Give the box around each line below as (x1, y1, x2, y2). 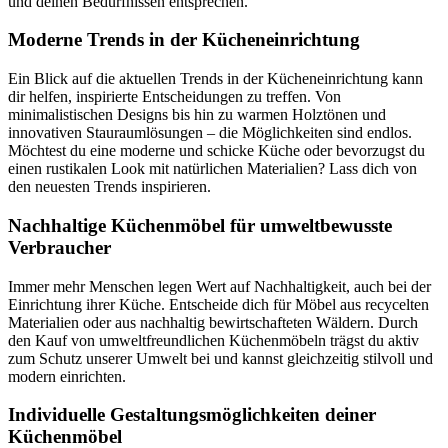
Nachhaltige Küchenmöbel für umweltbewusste (8, 214, 392, 236)
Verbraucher (8, 236, 111, 258)
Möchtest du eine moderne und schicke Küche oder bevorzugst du (8, 142, 425, 160)
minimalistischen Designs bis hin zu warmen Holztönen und (8, 106, 386, 124)
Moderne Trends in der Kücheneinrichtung (8, 29, 360, 51)
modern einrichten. (8, 367, 126, 385)
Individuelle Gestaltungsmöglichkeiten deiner (8, 404, 376, 426)
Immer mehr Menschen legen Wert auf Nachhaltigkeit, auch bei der (8, 277, 431, 295)
